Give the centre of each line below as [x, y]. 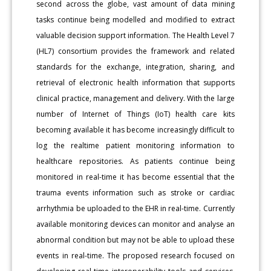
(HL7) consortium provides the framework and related [135, 51]
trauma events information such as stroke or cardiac [135, 192]
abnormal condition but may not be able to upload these [135, 240]
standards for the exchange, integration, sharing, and [135, 67]
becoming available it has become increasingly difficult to [135, 129]
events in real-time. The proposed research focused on [135, 255]
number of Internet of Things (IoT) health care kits [135, 114]
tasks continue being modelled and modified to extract [135, 19]
